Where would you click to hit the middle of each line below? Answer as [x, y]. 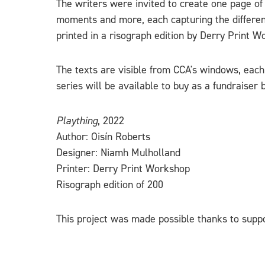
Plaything [77, 120]
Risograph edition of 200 [110, 184]
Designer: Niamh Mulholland [118, 152]
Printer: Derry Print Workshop [123, 168]
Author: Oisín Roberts [103, 136]
